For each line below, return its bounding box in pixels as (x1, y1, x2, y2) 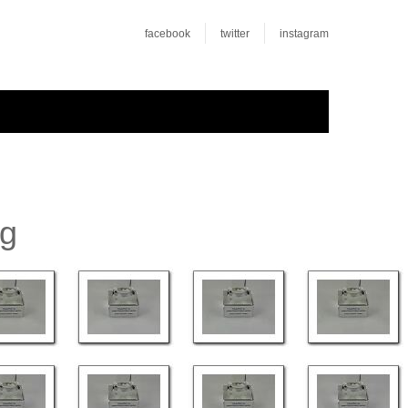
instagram (280, 27, 329, 40)
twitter (220, 27, 250, 40)
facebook (145, 27, 190, 40)
